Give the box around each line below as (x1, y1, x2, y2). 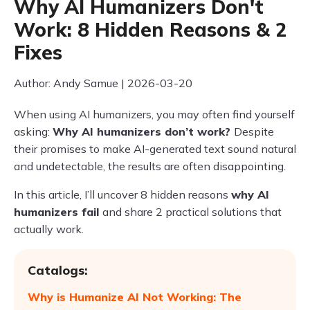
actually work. (14, 222, 84, 236)
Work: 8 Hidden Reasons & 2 (14, 17, 287, 42)
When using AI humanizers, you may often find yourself (14, 107, 295, 121)
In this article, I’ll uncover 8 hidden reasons (14, 188, 231, 201)
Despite (234, 125, 274, 138)
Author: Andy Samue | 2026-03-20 (14, 76, 192, 90)
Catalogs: (28, 262, 88, 278)
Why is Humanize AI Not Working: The (28, 290, 241, 304)
